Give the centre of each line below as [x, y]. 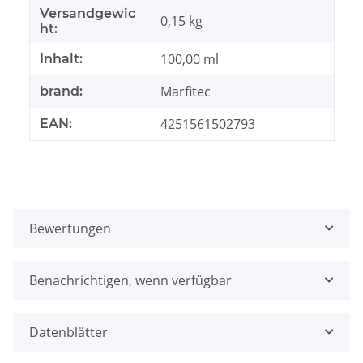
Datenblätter [68, 333]
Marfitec [186, 92]
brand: [61, 92]
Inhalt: [61, 59]
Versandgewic [88, 14]
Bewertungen [70, 229]
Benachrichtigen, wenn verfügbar [130, 281]
